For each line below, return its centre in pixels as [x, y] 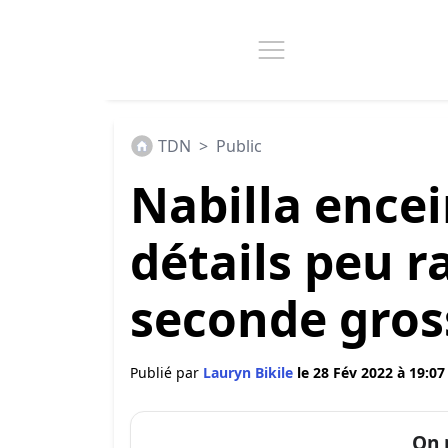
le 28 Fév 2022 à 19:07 [371, 372]
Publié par [166, 372]
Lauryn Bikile [250, 372]
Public [239, 146]
